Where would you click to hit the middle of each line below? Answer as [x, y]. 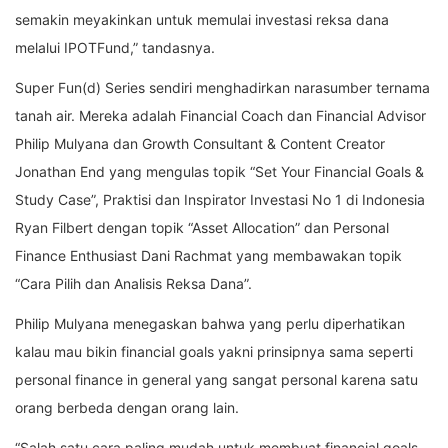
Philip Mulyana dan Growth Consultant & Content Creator [200, 144]
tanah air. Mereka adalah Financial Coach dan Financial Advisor [220, 116]
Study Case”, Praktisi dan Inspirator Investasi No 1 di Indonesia [220, 200]
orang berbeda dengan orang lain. [127, 408]
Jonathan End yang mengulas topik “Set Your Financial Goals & [219, 172]
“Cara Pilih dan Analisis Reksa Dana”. [133, 284]
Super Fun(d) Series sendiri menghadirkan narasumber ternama [222, 88]
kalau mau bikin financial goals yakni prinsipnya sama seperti [214, 352]
